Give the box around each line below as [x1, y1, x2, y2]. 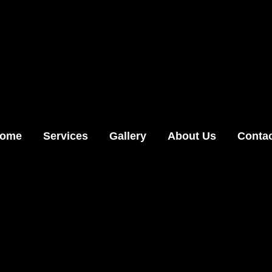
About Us [168, 130, 216, 142]
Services [43, 130, 88, 142]
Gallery [109, 130, 146, 142]
